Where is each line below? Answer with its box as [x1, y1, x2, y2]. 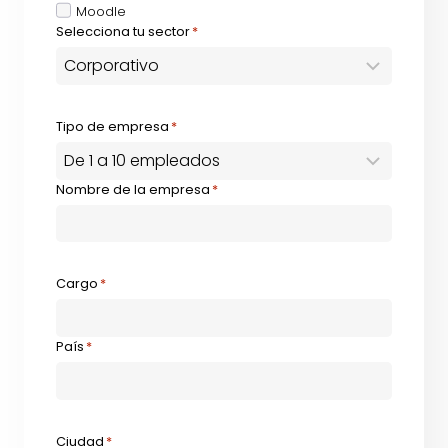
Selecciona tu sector [56, 23, 190, 40]
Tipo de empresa [56, 117, 169, 135]
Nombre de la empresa [56, 180, 210, 198]
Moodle [76, 3, 127, 20]
